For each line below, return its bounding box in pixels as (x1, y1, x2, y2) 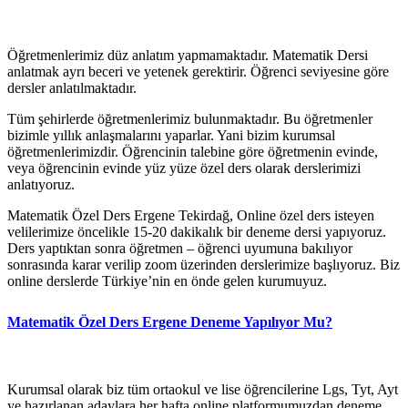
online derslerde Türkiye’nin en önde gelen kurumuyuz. (7, 272, 327, 289)
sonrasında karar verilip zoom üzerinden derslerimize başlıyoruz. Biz (7, 256, 400, 272)
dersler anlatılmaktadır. (7, 79, 137, 96)
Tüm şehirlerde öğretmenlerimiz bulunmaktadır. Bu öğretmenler (7, 110, 372, 127)
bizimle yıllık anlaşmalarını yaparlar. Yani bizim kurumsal (7, 127, 335, 143)
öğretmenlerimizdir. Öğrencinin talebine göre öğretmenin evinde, (7, 143, 378, 159)
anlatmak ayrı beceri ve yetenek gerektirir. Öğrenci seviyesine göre (7, 63, 389, 79)
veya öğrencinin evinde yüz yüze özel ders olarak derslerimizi (7, 159, 361, 176)
